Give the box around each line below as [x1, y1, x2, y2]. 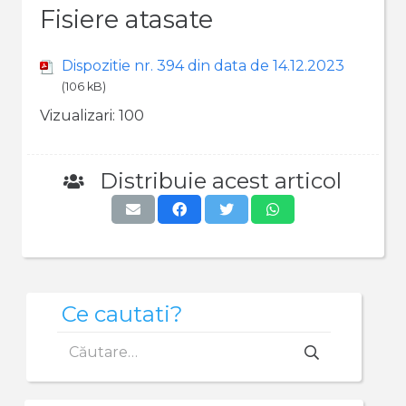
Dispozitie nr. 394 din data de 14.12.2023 [62, 57, 344, 75]
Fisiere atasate [40, 5, 213, 35]
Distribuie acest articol [99, 167, 342, 194]
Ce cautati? [62, 301, 183, 328]
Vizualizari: [40, 107, 115, 125]
